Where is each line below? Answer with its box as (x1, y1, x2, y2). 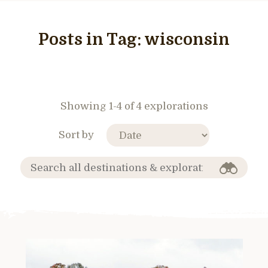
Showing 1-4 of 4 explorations (60, 100, 208, 112)
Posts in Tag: (38, 31, 144, 49)
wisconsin (144, 31, 230, 49)
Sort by (59, 129, 94, 141)
